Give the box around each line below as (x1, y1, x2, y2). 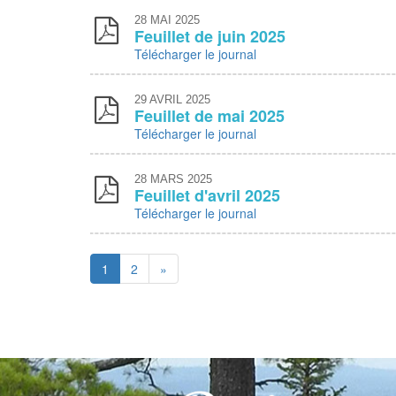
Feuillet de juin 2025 (134, 25, 286, 48)
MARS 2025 (147, 172, 212, 186)
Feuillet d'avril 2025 (134, 184, 280, 207)
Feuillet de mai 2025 (134, 104, 285, 127)
